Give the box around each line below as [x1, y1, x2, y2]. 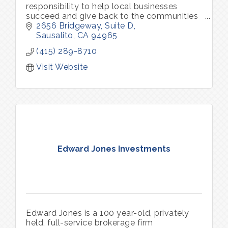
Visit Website [36, 62, 88, 72]
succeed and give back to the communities [26, 11, 198, 21]
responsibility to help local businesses [26, 1, 178, 11]
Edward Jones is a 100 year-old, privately [26, 208, 189, 218]
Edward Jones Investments [58, 144, 170, 154]
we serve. [26, 20, 64, 31]
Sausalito [36, 31, 73, 41]
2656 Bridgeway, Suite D [36, 21, 134, 31]
